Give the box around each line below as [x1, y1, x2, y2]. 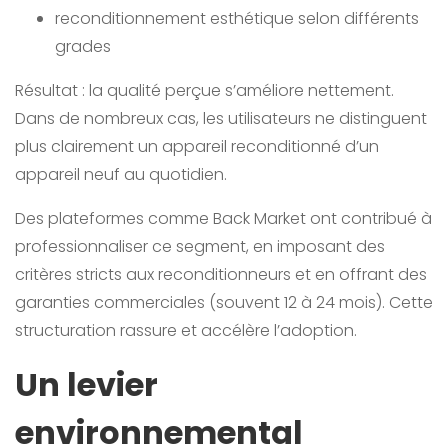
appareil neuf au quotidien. [15, 163, 227, 187]
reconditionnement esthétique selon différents [55, 7, 419, 31]
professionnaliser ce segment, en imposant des [15, 235, 385, 259]
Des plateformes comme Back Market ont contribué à [15, 207, 432, 231]
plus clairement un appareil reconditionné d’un [15, 135, 379, 159]
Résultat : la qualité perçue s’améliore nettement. [15, 79, 394, 103]
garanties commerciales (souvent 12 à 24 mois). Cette [15, 291, 433, 315]
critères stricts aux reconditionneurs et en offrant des [15, 263, 427, 287]
